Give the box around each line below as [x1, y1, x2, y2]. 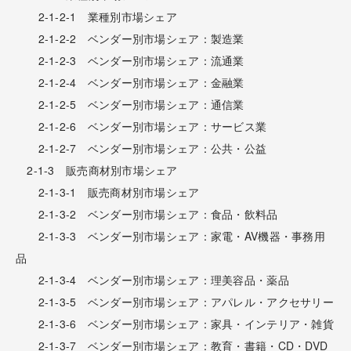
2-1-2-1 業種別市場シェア [16, 8, 178, 24]
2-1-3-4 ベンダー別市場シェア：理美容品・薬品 [16, 271, 289, 288]
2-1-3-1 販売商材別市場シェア [16, 183, 200, 200]
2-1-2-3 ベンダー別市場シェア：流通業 [16, 52, 244, 68]
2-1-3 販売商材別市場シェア [16, 161, 178, 178]
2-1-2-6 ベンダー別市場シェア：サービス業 [16, 118, 267, 134]
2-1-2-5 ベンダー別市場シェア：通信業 [16, 96, 244, 112]
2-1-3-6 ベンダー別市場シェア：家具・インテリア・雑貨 [16, 315, 334, 331]
